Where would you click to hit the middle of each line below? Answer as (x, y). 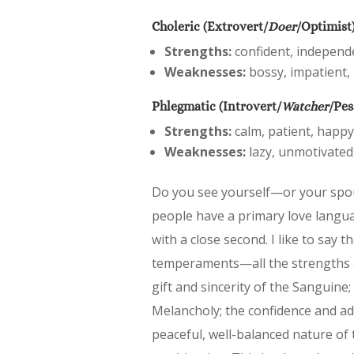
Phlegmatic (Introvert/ (217, 106)
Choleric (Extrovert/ (210, 26)
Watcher (305, 106)
